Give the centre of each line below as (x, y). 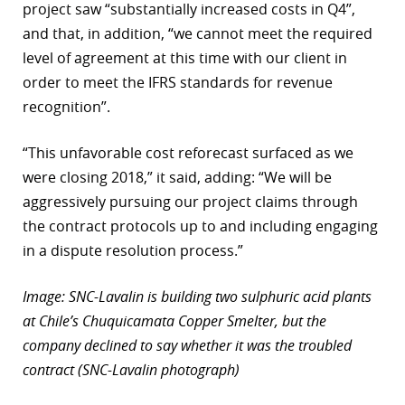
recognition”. (66, 107)
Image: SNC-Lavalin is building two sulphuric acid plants (197, 297)
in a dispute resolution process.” (133, 251)
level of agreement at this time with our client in (185, 58)
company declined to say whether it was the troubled (187, 346)
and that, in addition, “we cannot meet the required (198, 34)
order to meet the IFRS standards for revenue (178, 83)
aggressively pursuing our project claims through (190, 202)
